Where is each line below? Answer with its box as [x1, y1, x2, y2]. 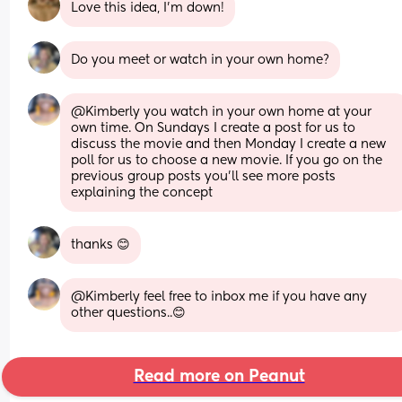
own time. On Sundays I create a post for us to [71, 121, 356, 135]
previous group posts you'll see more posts [71, 170, 336, 183]
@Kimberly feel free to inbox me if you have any [71, 290, 368, 303]
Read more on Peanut [133, 368, 305, 385]
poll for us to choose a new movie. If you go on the [71, 153, 383, 167]
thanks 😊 [71, 238, 131, 251]
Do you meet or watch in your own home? [71, 53, 330, 66]
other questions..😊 [71, 306, 187, 319]
